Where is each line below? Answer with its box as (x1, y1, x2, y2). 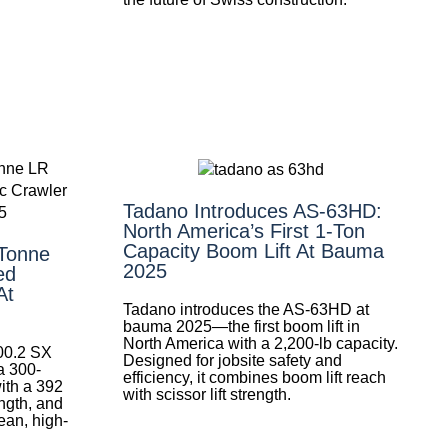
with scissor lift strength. (122, 385, 291, 403)
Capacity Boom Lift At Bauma (122, 239, 384, 262)
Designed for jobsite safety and (122, 351, 342, 369)
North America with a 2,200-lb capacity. (122, 334, 398, 352)
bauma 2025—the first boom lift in (122, 317, 360, 335)
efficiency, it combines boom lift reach (122, 368, 386, 386)
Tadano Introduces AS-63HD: (122, 199, 382, 222)
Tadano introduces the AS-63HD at (122, 300, 369, 318)
